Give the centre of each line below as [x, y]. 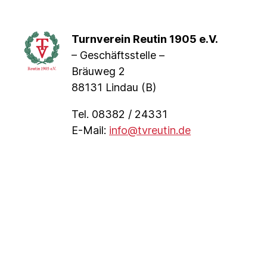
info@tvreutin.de [150, 130]
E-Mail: [91, 130]
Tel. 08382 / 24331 [120, 114]
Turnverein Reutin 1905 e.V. [145, 39]
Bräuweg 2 [99, 71]
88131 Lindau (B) [114, 87]
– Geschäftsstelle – [118, 55]
